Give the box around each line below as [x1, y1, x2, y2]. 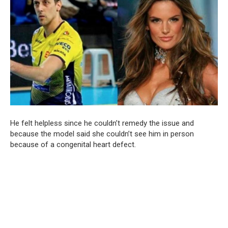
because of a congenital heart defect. [10, 140, 136, 150]
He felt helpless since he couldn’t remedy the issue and [10, 119, 194, 128]
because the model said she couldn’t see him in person [10, 129, 194, 139]
